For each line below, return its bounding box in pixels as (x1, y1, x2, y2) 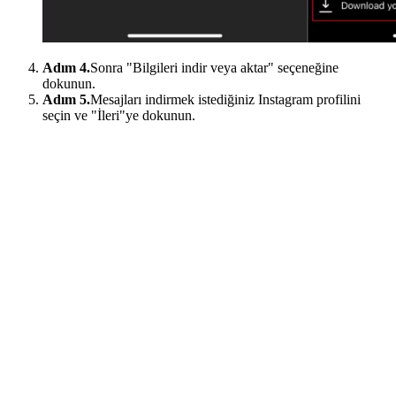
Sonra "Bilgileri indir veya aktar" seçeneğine (90, 60, 339, 76)
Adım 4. (42, 60, 90, 76)
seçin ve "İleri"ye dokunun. (42, 108, 195, 124)
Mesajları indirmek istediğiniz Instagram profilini (90, 92, 361, 108)
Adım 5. (42, 92, 90, 108)
